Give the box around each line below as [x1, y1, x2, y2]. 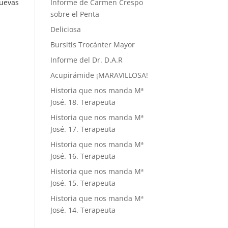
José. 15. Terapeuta [50, 178, 116, 188]
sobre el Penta [50, 9, 99, 19]
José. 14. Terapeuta [50, 205, 116, 215]
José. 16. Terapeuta [50, 151, 116, 161]
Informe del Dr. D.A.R [50, 55, 123, 65]
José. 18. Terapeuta [50, 97, 116, 107]
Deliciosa [50, 24, 81, 34]
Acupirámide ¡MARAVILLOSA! [50, 70, 148, 80]
